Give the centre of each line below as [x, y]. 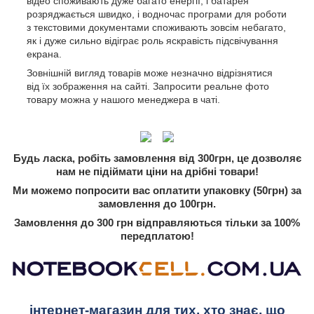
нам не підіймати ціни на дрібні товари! [157, 171]
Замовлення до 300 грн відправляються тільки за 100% [157, 222]
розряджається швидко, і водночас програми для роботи [157, 14]
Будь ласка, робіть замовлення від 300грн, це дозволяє [157, 158]
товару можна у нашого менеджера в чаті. [123, 99]
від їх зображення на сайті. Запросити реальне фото [148, 86]
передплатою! [157, 235]
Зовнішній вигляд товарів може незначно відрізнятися [150, 73]
